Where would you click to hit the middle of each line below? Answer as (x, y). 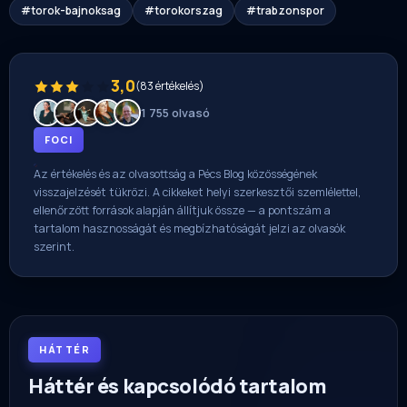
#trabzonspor (285, 11)
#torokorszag (184, 11)
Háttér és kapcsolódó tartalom (178, 387)
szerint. (54, 247)
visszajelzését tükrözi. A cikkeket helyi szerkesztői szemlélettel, (197, 193)
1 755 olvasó (175, 113)
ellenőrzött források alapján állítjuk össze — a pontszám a (182, 211)
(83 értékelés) (170, 86)
